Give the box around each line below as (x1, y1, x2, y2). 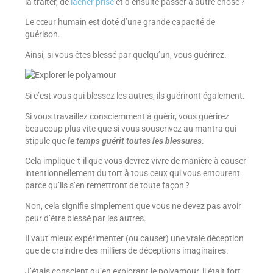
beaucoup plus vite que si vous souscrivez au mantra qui (24, 123, 236, 133)
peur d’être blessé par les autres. (24, 213, 146, 223)
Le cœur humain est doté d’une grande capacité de (24, 17, 215, 27)
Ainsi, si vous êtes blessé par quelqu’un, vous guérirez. (24, 49, 227, 60)
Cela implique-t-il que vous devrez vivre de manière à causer (24, 156, 246, 166)
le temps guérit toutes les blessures (67, 135, 202, 146)
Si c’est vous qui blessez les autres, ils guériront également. (24, 90, 245, 101)
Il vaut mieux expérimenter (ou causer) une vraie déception (24, 233, 244, 244)
